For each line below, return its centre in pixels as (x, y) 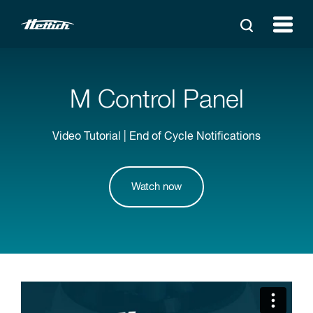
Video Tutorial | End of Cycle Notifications (156, 137)
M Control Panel (156, 101)
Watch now (156, 187)
